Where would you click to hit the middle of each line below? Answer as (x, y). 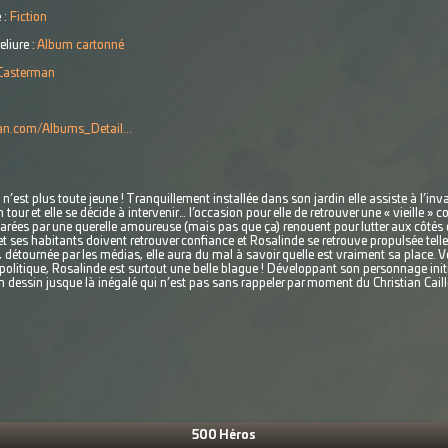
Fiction (28, 17)
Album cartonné (80, 45)
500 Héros (224, 435)
